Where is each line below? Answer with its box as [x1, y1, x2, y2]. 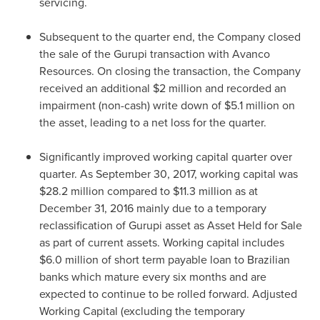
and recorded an [202, 80, 286, 96]
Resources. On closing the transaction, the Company [39, 63, 301, 79]
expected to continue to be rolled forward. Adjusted [39, 286, 297, 302]
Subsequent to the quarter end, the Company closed [39, 29, 301, 45]
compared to [104, 183, 173, 199]
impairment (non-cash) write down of [39, 97, 224, 114]
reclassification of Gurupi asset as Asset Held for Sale [39, 217, 302, 234]
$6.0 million [39, 251, 99, 268]
